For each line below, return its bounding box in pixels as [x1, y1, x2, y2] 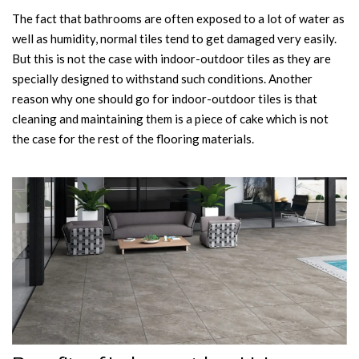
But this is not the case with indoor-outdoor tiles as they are [12, 51, 331, 66]
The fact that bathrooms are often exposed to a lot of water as [12, 11, 345, 26]
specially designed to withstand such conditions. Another [12, 71, 313, 86]
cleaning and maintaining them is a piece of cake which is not [12, 111, 329, 126]
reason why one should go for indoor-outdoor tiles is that [12, 91, 317, 106]
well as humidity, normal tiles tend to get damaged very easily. [12, 31, 337, 46]
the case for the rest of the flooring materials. [12, 131, 254, 146]
